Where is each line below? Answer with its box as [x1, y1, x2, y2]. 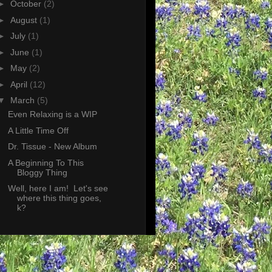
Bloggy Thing [16, 167, 67, 177]
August [10, 15, 39, 25]
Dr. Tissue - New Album [7, 141, 97, 152]
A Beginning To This [7, 157, 84, 168]
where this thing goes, [16, 193, 101, 203]
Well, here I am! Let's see [7, 183, 108, 194]
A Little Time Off [7, 125, 69, 135]
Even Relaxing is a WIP [7, 109, 97, 120]
